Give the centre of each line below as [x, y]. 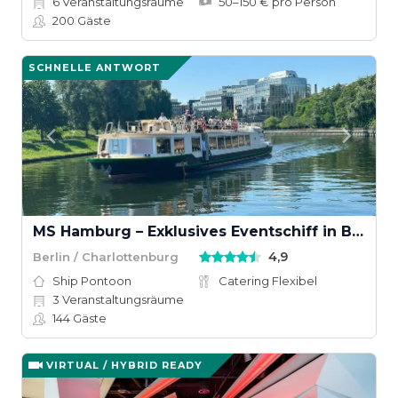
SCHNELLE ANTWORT [95, 68]
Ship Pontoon [92, 281]
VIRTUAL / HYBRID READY [124, 365]
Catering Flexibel [268, 281]
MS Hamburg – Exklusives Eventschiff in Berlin [358, 231]
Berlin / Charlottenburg [106, 256]
